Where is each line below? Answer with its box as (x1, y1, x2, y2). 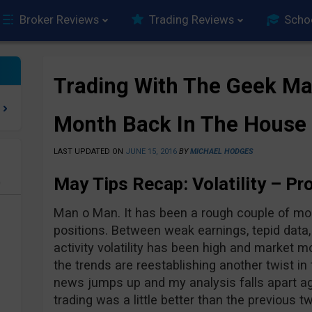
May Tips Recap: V (53, 173, 203, 194)
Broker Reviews (19, 13, 99, 26)
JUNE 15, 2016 (125, 147, 177, 156)
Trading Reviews (149, 13, 234, 26)
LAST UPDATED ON (53, 147, 125, 156)
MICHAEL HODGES (189, 147, 253, 156)
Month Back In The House (53, 111, 306, 137)
